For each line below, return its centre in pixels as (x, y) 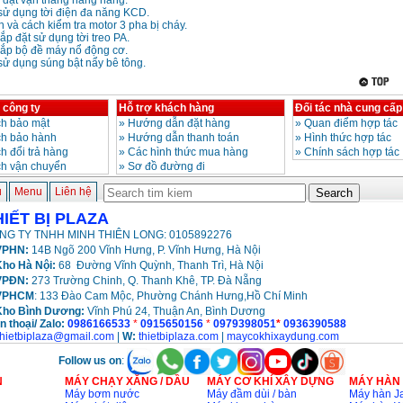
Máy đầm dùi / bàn (251, 394)
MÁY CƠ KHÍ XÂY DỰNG (270, 382)
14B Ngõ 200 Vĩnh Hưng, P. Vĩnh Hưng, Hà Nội (144, 251)
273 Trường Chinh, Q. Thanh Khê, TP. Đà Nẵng (146, 281)
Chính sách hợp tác (351, 152)
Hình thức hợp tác (347, 138)
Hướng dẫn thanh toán (183, 138)
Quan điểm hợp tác (350, 124)
